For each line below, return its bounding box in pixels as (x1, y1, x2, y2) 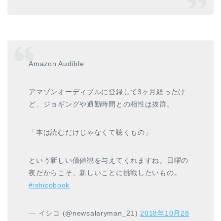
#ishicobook (29, 181, 70, 189)
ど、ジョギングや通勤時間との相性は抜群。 (29, 100, 174, 108)
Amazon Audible (29, 59, 84, 68)
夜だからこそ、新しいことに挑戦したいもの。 (29, 168, 182, 177)
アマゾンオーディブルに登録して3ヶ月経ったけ (29, 87, 186, 96)
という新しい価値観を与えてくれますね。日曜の (29, 156, 189, 164)
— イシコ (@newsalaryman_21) (29, 209, 141, 217)
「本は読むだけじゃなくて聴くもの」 (29, 128, 152, 136)
